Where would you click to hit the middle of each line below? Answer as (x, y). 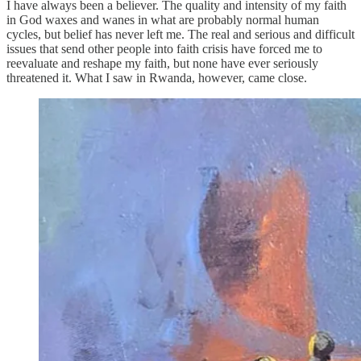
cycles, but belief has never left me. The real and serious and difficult (180, 34)
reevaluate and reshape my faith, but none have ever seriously (162, 63)
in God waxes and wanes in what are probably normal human (163, 19)
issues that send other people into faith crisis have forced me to (164, 48)
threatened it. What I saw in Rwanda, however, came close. (157, 77)
